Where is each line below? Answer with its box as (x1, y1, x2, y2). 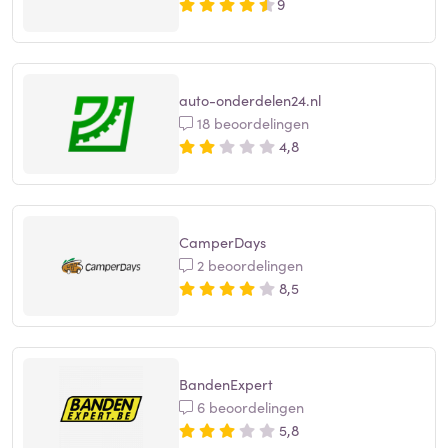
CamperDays (179, 232, 266, 253)
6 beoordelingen (193, 397, 304, 418)
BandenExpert (179, 374, 273, 395)
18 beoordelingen (193, 113, 309, 134)
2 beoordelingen (193, 255, 303, 276)
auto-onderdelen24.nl (179, 90, 321, 111)
